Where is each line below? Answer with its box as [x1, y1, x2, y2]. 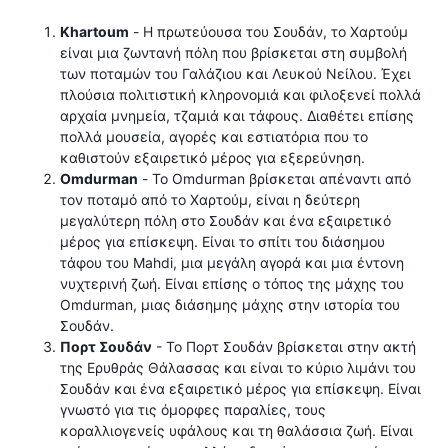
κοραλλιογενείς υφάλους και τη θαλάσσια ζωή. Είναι [60, 422, 413, 439]
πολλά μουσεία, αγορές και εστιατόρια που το [60, 128, 368, 145]
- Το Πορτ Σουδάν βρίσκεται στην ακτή [152, 338, 416, 355]
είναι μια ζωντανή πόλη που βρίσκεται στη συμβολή [60, 44, 407, 61]
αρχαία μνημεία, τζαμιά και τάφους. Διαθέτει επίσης [60, 107, 414, 124]
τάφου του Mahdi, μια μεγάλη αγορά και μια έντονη [60, 254, 404, 271]
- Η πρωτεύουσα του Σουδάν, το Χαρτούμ [129, 23, 408, 40]
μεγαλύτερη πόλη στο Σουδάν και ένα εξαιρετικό [60, 212, 391, 229]
